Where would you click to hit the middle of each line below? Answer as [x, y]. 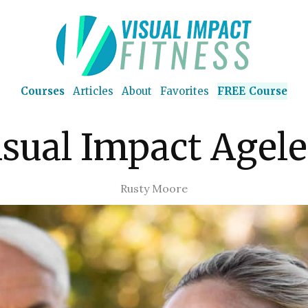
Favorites [185, 91]
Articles [93, 91]
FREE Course [252, 91]
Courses [43, 91]
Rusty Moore [154, 188]
